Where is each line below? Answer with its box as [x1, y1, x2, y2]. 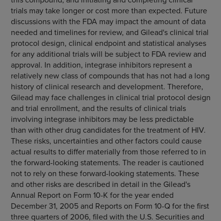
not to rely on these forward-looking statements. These [10, 168, 199, 179]
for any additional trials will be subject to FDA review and [10, 48, 206, 59]
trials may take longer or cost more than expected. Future [10, 5, 207, 16]
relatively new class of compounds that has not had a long [10, 70, 210, 81]
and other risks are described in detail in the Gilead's [10, 179, 190, 189]
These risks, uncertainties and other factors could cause [10, 135, 202, 146]
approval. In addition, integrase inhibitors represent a [10, 59, 192, 70]
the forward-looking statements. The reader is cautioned [10, 157, 204, 168]
